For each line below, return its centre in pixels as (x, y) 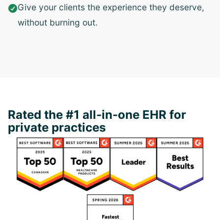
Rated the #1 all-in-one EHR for (97, 115)
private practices (57, 128)
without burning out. (58, 23)
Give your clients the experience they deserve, (111, 7)
